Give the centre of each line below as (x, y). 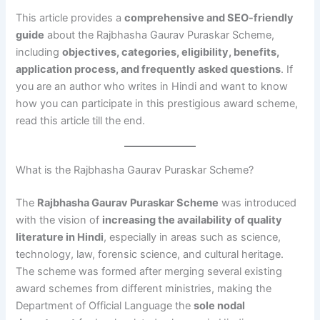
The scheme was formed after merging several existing (149, 272)
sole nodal (220, 306)
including (39, 52)
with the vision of (59, 220)
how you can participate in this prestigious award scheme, (157, 103)
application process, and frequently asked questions (149, 69)
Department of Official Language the (105, 306)
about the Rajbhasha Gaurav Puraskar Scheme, (160, 35)
